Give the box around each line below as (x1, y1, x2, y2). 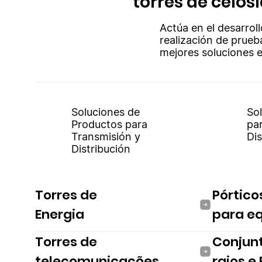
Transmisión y (71, 130, 140, 143)
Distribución (71, 142, 130, 155)
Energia (35, 205, 84, 223)
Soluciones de (71, 105, 140, 118)
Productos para (71, 118, 147, 130)
